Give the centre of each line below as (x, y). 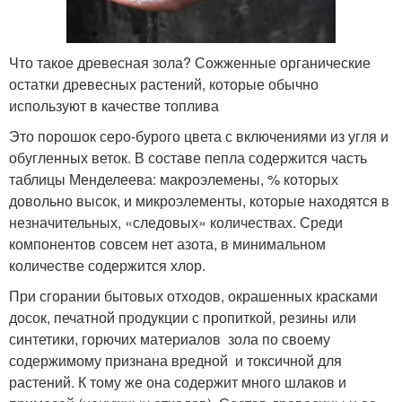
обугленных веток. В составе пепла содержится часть (188, 157)
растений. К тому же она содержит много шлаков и (178, 381)
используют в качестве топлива (114, 105)
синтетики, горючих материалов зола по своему (170, 338)
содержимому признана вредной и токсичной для (175, 360)
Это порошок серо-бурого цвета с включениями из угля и (199, 135)
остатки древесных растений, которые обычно (164, 83)
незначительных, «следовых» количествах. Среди (176, 222)
